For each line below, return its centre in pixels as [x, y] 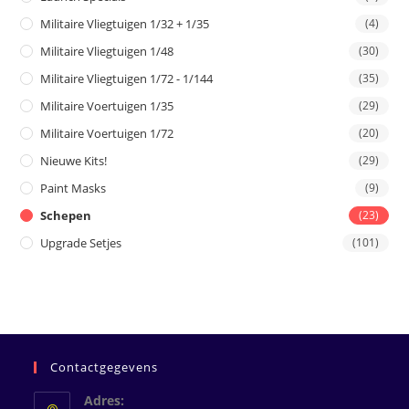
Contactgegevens [105, 367]
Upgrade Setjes [81, 243]
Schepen [66, 216]
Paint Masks [73, 189]
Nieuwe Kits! [74, 161]
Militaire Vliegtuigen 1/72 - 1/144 [127, 79]
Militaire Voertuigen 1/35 [107, 106]
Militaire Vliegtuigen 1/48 [107, 52]
